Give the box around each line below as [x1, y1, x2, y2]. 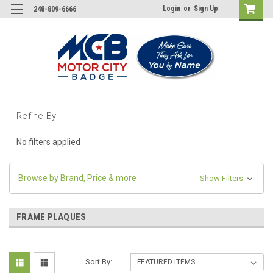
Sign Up [194, 4, 218, 13]
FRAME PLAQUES [16, 211, 87, 222]
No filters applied [16, 136, 80, 147]
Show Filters [199, 173, 245, 183]
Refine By [16, 110, 57, 121]
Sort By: [85, 257, 113, 266]
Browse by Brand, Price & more [18, 172, 136, 183]
